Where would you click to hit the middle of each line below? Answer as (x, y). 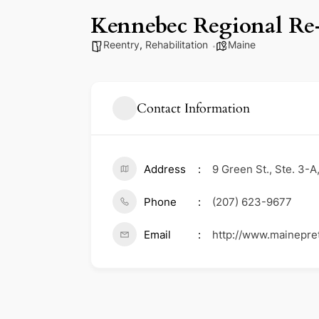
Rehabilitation (177, 45)
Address (165, 169)
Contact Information (193, 108)
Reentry (121, 45)
